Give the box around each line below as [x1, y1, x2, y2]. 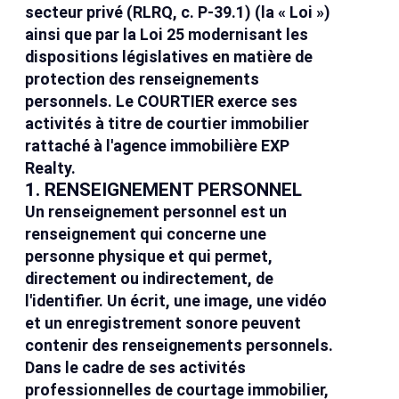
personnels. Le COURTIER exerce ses [25, 92, 298, 111]
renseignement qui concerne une [25, 224, 267, 244]
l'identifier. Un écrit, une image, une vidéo [25, 291, 328, 311]
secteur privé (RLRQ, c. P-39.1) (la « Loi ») [25, 3, 331, 22]
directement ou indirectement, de [25, 269, 274, 289]
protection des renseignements [25, 69, 260, 89]
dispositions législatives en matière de [25, 47, 313, 67]
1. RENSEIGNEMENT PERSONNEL [25, 179, 303, 201]
